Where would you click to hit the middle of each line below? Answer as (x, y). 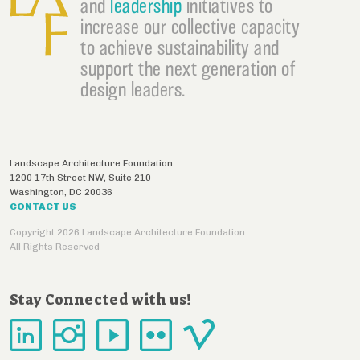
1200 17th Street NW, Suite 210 (80, 177)
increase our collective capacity (190, 26)
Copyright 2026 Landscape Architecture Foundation (127, 233)
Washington (37, 192)
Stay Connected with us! (100, 300)
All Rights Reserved (55, 247)
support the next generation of (188, 68)
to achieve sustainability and (180, 47)
